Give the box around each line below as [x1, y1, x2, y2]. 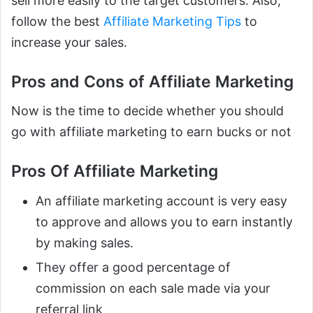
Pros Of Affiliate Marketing [11, 161, 218, 182]
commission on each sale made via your [36, 280, 270, 296]
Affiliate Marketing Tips [103, 13, 241, 29]
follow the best [11, 13, 103, 29]
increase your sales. [11, 34, 127, 50]
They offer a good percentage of [36, 259, 231, 275]
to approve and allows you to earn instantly [36, 214, 293, 229]
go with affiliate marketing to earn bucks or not [11, 124, 291, 140]
